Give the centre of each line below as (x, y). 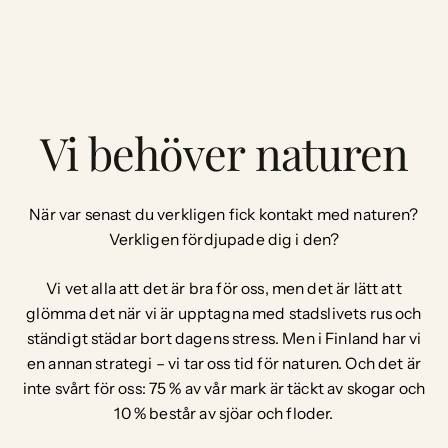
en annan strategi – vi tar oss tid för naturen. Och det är (224, 363)
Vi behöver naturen (224, 152)
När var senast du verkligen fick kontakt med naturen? (224, 215)
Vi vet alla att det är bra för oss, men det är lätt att (224, 288)
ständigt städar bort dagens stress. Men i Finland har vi (224, 338)
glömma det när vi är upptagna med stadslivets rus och (224, 313)
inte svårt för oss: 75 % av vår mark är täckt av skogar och (224, 388)
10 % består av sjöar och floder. (224, 413)
